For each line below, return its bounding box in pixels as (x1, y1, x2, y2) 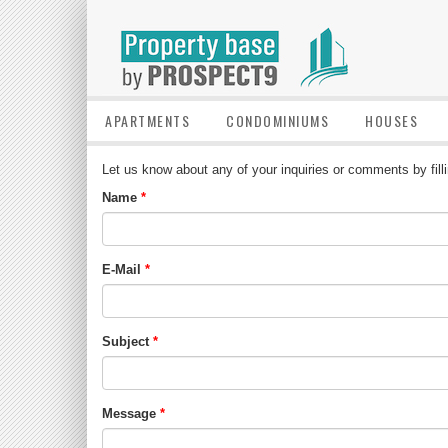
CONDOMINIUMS (226, 110, 329, 131)
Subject (102, 334, 149, 349)
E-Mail (102, 262, 141, 277)
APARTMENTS (105, 110, 190, 131)
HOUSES (365, 110, 418, 131)
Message (102, 406, 156, 421)
